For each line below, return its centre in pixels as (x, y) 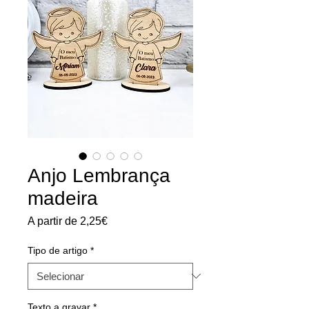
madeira (63, 198)
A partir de (54, 221)
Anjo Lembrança (99, 175)
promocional (137, 232)
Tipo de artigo (58, 250)
